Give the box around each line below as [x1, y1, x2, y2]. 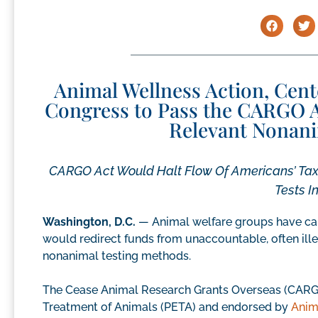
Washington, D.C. [43, 215, 138, 229]
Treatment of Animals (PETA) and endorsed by [43, 300, 291, 314]
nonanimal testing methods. [43, 249, 191, 263]
